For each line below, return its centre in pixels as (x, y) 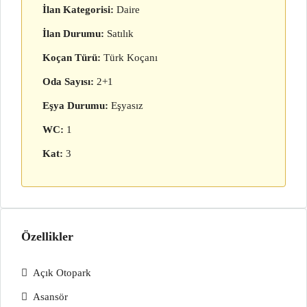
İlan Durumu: (73, 34)
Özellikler (47, 236)
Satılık (120, 34)
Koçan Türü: (72, 58)
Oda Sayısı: (68, 82)
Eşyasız (127, 106)
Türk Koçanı (131, 58)
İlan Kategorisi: (78, 10)
